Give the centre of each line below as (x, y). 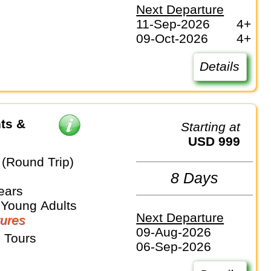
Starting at (215, 126)
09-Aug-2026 (174, 232)
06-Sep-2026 (174, 247)
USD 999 (219, 141)
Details (220, 67)
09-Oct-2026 (172, 39)
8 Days (195, 178)
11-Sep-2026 (173, 24)
